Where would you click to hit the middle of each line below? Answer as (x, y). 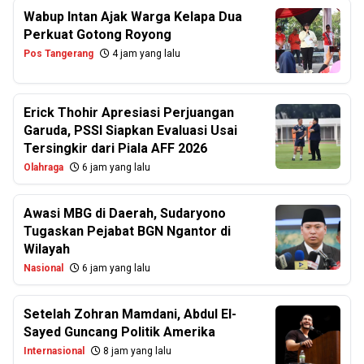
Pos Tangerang (58, 54)
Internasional (54, 351)
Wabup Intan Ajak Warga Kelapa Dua (133, 17)
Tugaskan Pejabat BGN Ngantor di (127, 231)
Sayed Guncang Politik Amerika (119, 332)
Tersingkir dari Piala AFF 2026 (115, 148)
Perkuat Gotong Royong (97, 35)
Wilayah (47, 249)
